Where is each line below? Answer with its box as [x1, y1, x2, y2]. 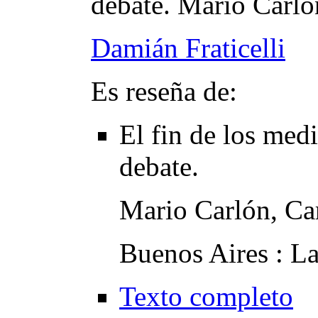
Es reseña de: [91, 76, 237, 107]
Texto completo [119, 281, 293, 312]
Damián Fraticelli [91, 33, 285, 64]
